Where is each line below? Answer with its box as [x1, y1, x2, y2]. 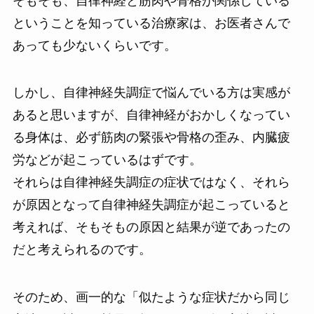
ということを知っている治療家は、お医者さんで [12, 15, 290, 30]
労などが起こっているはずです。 [12, 153, 202, 168]
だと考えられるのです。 [12, 243, 151, 257]
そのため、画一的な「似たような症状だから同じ [12, 290, 290, 305]
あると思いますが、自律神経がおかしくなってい [12, 108, 290, 123]
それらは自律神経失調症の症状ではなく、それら [12, 175, 290, 190]
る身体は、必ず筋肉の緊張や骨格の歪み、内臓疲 [12, 130, 290, 145]
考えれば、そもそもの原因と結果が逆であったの [12, 220, 290, 235]
